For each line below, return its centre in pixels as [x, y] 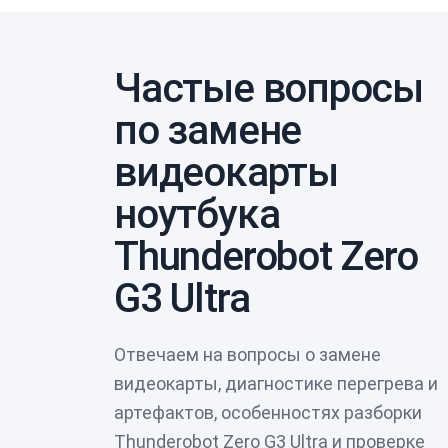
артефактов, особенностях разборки [268, 412]
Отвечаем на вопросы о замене [247, 354]
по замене [208, 130]
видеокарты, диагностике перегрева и [276, 383]
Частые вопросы [269, 88]
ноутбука [197, 214]
